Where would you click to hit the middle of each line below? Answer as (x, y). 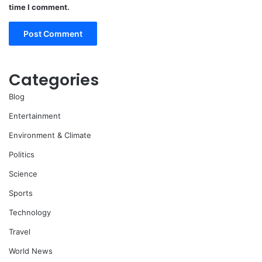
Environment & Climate (50, 135)
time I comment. (39, 7)
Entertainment (35, 116)
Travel (20, 232)
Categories (54, 80)
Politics (22, 155)
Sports (21, 193)
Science (23, 174)
